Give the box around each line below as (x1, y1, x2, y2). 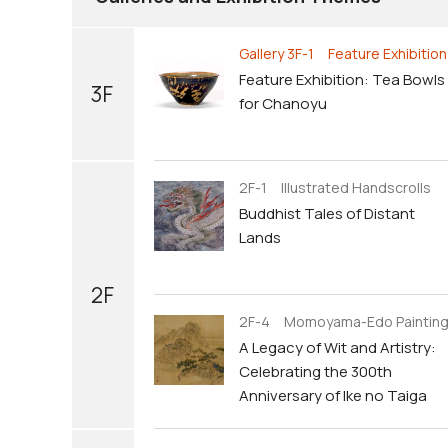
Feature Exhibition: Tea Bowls (239, 69, 445, 90)
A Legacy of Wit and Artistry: (239, 337, 436, 358)
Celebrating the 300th (239, 361, 392, 382)
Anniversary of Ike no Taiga (239, 385, 427, 406)
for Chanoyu (239, 93, 327, 114)
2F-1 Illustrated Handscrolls (239, 178, 431, 197)
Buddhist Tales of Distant (239, 203, 415, 224)
